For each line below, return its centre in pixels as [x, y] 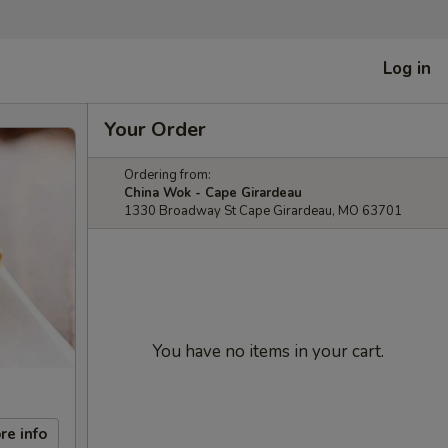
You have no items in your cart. [268, 351]
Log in [407, 68]
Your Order [155, 129]
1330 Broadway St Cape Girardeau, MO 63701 [263, 211]
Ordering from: [167, 175]
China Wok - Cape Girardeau [213, 193]
